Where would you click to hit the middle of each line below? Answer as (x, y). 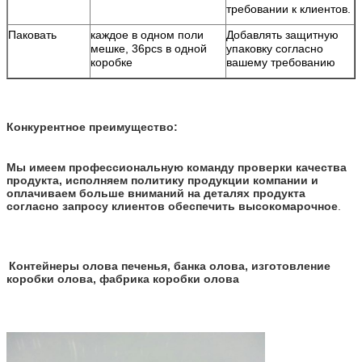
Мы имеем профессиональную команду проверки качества (177, 167)
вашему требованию (281, 62)
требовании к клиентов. (288, 8)
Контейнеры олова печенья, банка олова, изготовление (170, 265)
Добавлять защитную (282, 34)
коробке (112, 62)
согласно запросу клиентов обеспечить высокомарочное (172, 206)
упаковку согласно (275, 48)
